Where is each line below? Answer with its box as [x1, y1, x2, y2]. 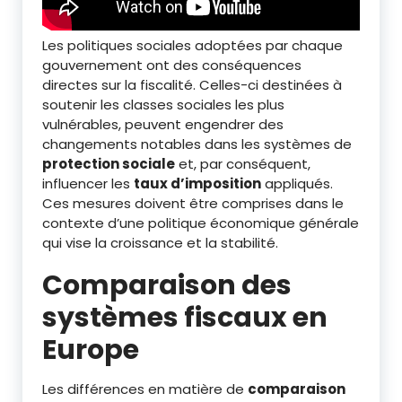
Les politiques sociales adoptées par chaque [42, 36, 343, 56]
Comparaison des [42, 267, 292, 305]
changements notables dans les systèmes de [42, 135, 352, 154]
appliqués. [261, 174, 333, 194]
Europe [42, 331, 139, 370]
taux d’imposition [134, 174, 261, 194]
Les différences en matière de [42, 380, 248, 399]
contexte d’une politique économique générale [42, 214, 359, 233]
